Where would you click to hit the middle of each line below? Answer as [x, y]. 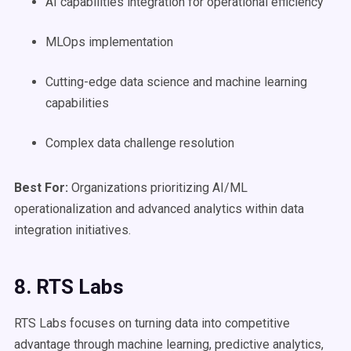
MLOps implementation [109, 42]
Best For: [43, 188]
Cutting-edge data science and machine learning [176, 82]
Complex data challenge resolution [140, 143]
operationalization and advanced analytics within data [159, 209]
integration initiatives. [72, 230]
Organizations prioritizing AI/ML [159, 188]
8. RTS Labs [69, 287]
